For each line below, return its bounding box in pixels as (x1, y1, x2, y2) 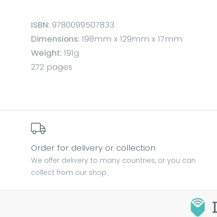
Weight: (31, 47, 62, 59)
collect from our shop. (31, 168, 108, 178)
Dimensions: (31, 33, 79, 45)
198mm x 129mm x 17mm (79, 33, 182, 45)
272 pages (31, 61, 72, 73)
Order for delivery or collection (31, 142, 155, 154)
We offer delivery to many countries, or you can (31, 155, 196, 166)
